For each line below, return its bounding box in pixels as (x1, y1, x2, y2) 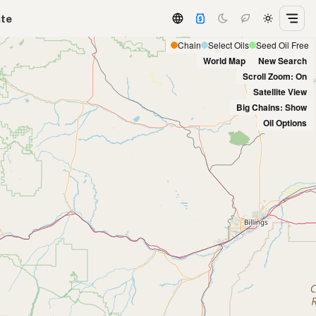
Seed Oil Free (255, 39, 309, 51)
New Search (258, 54, 307, 67)
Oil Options (263, 116, 307, 129)
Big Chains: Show (236, 100, 307, 114)
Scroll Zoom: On (243, 69, 307, 83)
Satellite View (253, 85, 307, 98)
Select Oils (207, 39, 249, 51)
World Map (203, 54, 245, 67)
